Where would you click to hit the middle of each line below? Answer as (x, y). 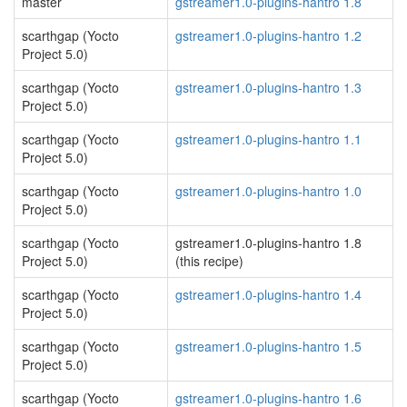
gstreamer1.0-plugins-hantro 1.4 (268, 294)
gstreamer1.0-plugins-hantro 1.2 (268, 35)
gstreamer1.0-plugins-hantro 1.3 (268, 87)
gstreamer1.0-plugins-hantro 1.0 (268, 191)
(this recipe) (209, 261)
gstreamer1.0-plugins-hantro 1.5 (268, 346)
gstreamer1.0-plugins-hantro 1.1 (268, 139)
